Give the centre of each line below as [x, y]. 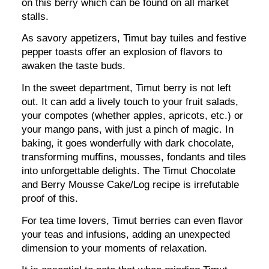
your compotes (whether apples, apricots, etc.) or [133, 116]
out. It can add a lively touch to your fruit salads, [130, 102]
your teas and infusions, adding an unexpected [126, 234]
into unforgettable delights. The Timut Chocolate [129, 171]
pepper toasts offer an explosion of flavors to [122, 52]
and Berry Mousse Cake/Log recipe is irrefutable [131, 185]
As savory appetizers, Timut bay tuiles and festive [134, 38]
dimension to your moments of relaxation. [115, 248]
